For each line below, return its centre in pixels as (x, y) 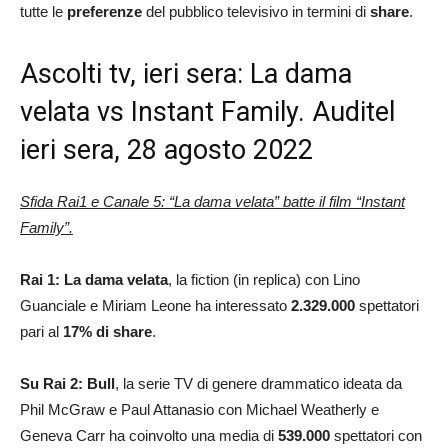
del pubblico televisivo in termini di (258, 11)
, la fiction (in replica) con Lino (264, 279)
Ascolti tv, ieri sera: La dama (186, 73)
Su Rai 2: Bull (67, 383)
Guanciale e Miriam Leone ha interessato (155, 305)
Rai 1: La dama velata (94, 279)
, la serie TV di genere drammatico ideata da (258, 383)
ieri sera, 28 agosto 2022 (166, 149)
